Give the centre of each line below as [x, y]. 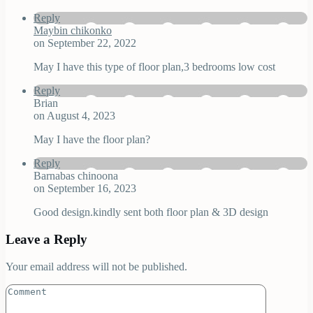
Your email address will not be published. [96, 266]
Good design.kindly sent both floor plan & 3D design [151, 212]
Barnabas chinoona [76, 176]
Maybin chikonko [73, 31]
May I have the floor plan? [92, 140]
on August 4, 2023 [74, 116]
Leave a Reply [46, 239]
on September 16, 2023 [85, 189]
